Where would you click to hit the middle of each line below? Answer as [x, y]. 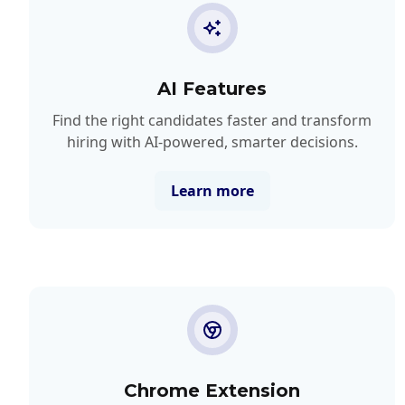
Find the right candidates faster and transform [212, 120]
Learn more [212, 190]
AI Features [212, 88]
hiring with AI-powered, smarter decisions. [212, 141]
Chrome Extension [212, 390]
